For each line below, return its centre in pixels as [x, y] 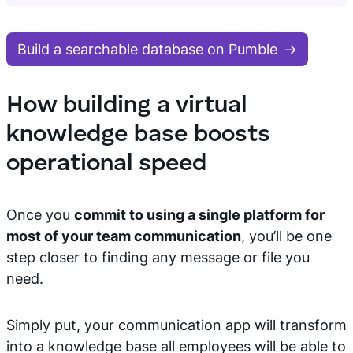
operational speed [106, 164]
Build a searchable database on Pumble [147, 49]
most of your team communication [124, 236]
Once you [40, 215]
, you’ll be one [286, 236]
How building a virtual [126, 106]
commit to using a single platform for [199, 215]
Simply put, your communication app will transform [176, 325]
